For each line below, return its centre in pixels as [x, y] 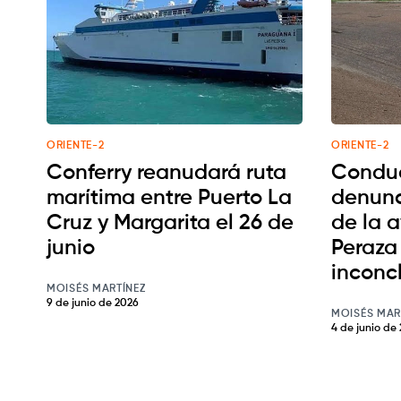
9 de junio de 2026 [93, 304]
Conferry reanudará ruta [166, 173]
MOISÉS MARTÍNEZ [96, 290]
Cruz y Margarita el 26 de [170, 223]
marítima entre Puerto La [169, 198]
